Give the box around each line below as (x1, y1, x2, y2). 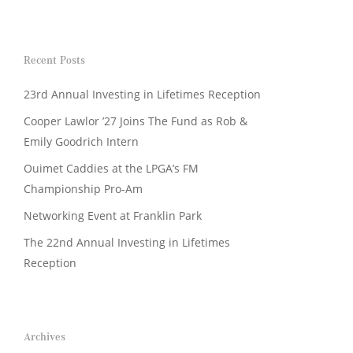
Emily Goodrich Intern (23, 133, 139, 149)
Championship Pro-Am (23, 180, 143, 196)
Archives (23, 329, 65, 344)
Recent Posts (23, 52, 85, 67)
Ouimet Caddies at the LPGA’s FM (23, 160, 199, 176)
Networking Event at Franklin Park (23, 207, 202, 223)
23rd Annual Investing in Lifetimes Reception (23, 86, 261, 102)
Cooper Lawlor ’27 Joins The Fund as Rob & (23, 113, 247, 128)
